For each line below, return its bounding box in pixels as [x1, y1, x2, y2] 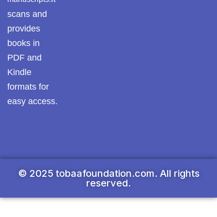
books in [7, 38, 40, 48]
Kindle [7, 67, 31, 77]
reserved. [86, 177, 131, 189]
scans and [7, 9, 47, 19]
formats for [7, 82, 49, 92]
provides [7, 24, 40, 33]
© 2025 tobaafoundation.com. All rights [17, 168, 200, 179]
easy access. [7, 96, 58, 106]
